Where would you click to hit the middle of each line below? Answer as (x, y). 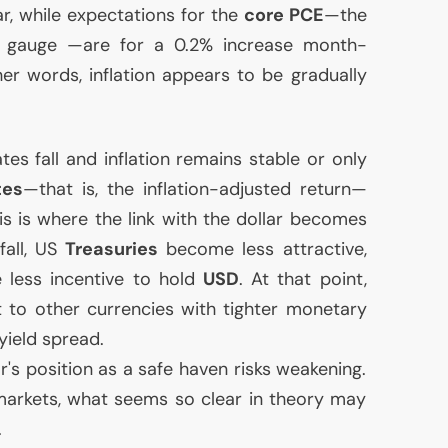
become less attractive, (262, 249)
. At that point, (302, 279)
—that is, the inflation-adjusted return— (194, 189)
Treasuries (112, 249)
